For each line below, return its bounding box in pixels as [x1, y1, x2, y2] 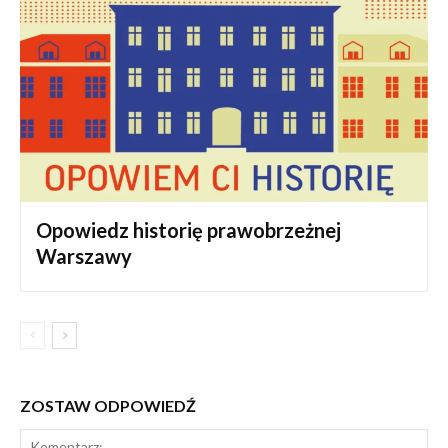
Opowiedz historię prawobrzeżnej [36, 218, 341, 243]
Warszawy [36, 244, 132, 269]
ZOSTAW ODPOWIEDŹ [20, 396, 196, 416]
